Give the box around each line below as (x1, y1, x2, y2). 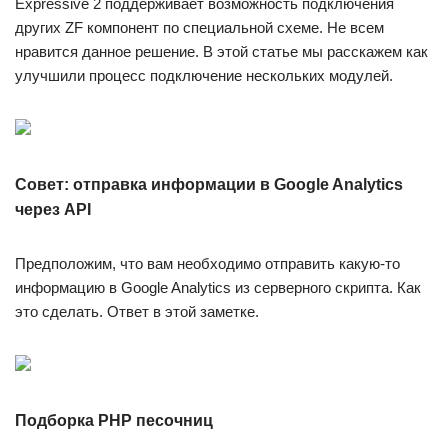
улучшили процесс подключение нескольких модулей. (15, 67, 393, 84)
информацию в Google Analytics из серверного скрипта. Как (15, 279, 421, 296)
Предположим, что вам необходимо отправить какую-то (15, 255, 400, 272)
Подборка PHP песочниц (15, 412, 213, 429)
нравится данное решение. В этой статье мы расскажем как (15, 43, 428, 60)
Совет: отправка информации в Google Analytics (15, 176, 403, 193)
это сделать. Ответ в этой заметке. (15, 303, 259, 320)
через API (15, 201, 91, 218)
